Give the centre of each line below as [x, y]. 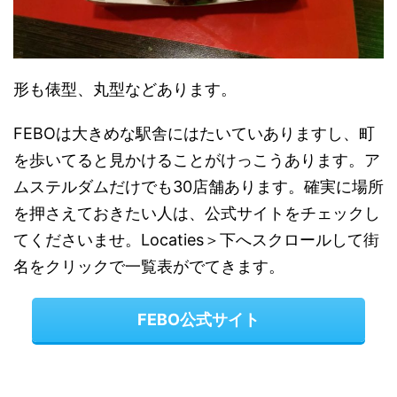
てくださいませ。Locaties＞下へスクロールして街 [196, 239]
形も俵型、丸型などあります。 [125, 89]
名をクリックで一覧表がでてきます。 [149, 266]
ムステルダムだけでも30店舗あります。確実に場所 [198, 186]
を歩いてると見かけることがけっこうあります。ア [197, 160]
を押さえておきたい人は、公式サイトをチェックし [197, 213]
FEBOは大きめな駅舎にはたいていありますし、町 [194, 133]
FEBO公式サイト [198, 319]
